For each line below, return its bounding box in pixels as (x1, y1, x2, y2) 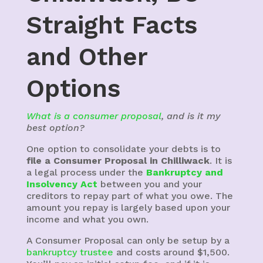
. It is (209, 155, 232, 166)
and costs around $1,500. (113, 247, 230, 258)
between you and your (97, 178, 202, 190)
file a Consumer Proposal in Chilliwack (26, 155, 210, 166)
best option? (26, 122, 85, 133)
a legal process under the (26, 167, 146, 178)
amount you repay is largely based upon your (26, 202, 230, 213)
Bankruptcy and (146, 167, 223, 178)
